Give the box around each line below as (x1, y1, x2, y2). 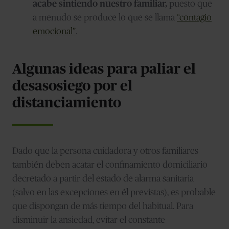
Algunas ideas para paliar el (12, 62, 196, 77)
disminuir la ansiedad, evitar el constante (12, 215, 165, 225)
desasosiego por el (12, 79, 132, 94)
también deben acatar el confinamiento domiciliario (12, 160, 208, 170)
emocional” (33, 27, 76, 36)
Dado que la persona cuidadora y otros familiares (12, 146, 198, 156)
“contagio (177, 13, 212, 22)
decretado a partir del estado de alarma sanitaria (12, 174, 194, 184)
